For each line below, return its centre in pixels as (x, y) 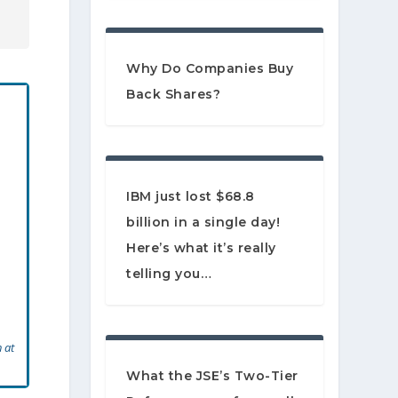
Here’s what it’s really (201, 248)
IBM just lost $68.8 (191, 197)
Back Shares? (174, 95)
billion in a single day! (203, 223)
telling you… (169, 274)
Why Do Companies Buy (210, 69)
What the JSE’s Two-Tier (212, 376)
